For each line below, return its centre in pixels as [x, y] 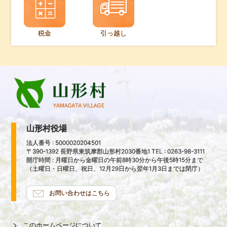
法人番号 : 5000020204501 [64, 143]
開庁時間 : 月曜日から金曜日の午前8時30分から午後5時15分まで [115, 160]
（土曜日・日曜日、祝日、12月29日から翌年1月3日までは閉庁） [115, 168]
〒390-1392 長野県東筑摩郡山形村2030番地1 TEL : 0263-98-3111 [116, 151]
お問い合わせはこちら [80, 193]
